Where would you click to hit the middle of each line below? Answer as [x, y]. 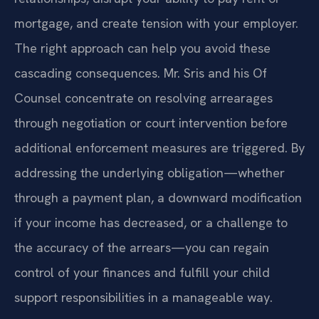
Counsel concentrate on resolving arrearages [143, 98]
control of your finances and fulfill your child [142, 273]
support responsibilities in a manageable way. [143, 298]
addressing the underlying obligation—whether [150, 173]
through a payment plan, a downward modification [158, 198]
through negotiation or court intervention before [151, 123]
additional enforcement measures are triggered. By [159, 148]
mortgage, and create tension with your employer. [156, 23]
